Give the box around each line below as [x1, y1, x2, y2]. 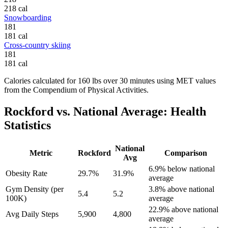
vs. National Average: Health [53, 104, 206, 118]
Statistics [4, 118, 51, 132]
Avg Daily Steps [6, 209, 59, 218]
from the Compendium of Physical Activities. [4, 85, 149, 94]
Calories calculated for [4, 76, 78, 85]
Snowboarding [4, 13, 51, 22]
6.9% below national [149, 164, 215, 173]
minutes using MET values [128, 76, 216, 85]
